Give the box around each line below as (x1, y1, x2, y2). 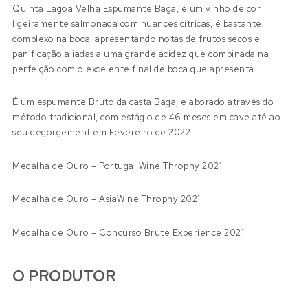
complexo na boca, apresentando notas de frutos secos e (12, 32, 261, 45)
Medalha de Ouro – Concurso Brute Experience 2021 (12, 226, 245, 239)
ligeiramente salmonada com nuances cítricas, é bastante (12, 17, 262, 30)
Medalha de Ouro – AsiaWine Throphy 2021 (12, 193, 201, 206)
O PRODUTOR (12, 266, 116, 287)
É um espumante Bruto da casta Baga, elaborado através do (12, 96, 274, 109)
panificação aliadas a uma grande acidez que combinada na (12, 47, 269, 60)
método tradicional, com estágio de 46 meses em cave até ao (12, 111, 281, 124)
